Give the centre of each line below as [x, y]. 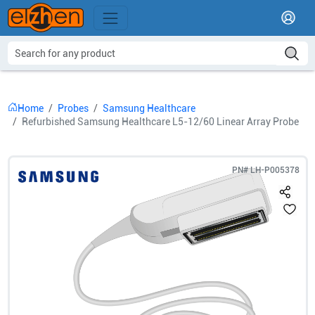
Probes [73, 108]
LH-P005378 [275, 170]
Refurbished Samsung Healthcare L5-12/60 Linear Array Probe [160, 122]
